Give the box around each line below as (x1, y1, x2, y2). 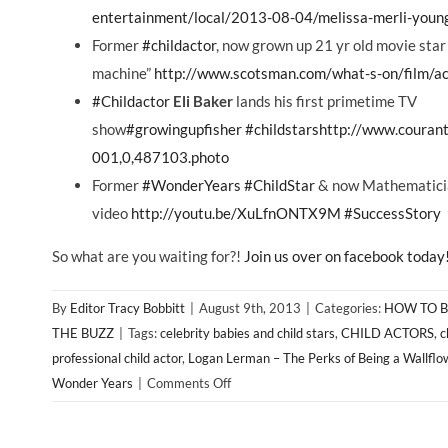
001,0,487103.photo (92, 148, 229, 167)
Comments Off (147, 375, 231, 392)
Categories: (315, 300, 384, 317)
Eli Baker (173, 92, 233, 111)
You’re (230, 424, 266, 441)
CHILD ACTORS (341, 325, 434, 342)
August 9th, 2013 (199, 300, 301, 317)
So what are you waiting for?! (52, 247, 244, 266)
